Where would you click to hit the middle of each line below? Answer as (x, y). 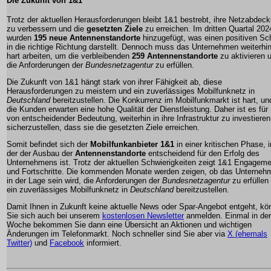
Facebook (67, 243)
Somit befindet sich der (48, 144)
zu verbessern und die (47, 28)
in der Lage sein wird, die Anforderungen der (84, 180)
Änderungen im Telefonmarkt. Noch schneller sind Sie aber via (117, 233)
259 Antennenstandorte (175, 56)
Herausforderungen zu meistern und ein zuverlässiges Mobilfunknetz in (131, 91)
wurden (20, 38)
